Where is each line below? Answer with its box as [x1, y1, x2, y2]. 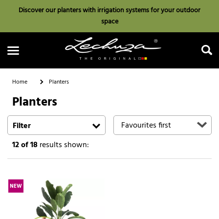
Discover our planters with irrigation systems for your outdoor [19, 5, 200, 16]
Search [98, 115, 121, 129]
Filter [13, 119, 31, 132]
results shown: [38, 138, 89, 152]
